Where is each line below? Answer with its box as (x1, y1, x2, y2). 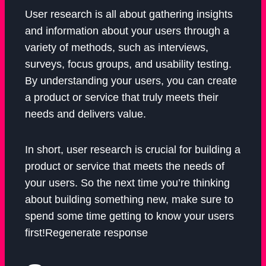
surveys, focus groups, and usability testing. (25, 58, 232, 71)
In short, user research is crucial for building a (25, 144, 240, 156)
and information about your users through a (25, 25, 229, 37)
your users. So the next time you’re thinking (25, 177, 230, 189)
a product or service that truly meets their (25, 91, 218, 104)
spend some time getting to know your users (25, 210, 234, 223)
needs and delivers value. (25, 108, 146, 121)
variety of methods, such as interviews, (25, 42, 208, 54)
